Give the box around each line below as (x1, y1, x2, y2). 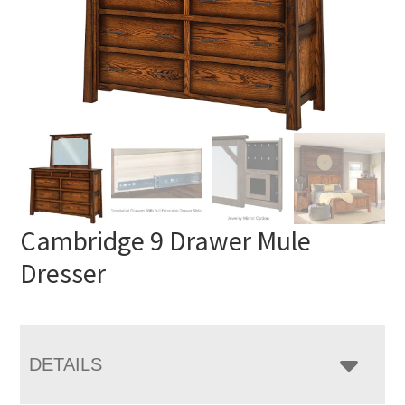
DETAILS (29, 353, 103, 374)
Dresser (20, 255, 107, 290)
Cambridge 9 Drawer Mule (20, 222, 312, 258)
